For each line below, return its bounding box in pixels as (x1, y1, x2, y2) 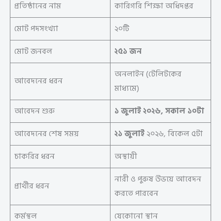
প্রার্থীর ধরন (14, 180, 49, 193)
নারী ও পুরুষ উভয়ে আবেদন (114, 173, 201, 186)
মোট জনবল (14, 45, 52, 58)
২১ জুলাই (114, 127, 145, 141)
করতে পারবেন (114, 187, 158, 200)
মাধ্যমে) (114, 82, 139, 95)
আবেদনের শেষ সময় (14, 127, 79, 141)
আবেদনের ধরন (14, 74, 63, 88)
